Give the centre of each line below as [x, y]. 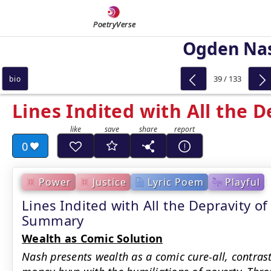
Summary [53, 220]
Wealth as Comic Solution [92, 238]
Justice [109, 182]
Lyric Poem [176, 182]
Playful [243, 182]
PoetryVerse [115, 24]
